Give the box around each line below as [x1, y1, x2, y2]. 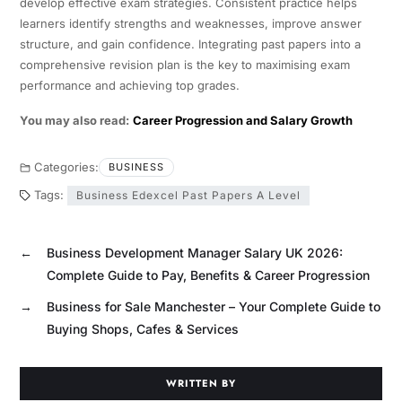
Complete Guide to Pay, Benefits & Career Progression [46, 267, 370, 283]
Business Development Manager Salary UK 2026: [46, 244, 343, 260]
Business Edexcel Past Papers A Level [75, 188, 301, 202]
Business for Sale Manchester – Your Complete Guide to [46, 298, 380, 314]
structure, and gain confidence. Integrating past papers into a [19, 36, 361, 51]
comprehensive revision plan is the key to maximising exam [19, 57, 350, 72]
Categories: [33, 159, 99, 174]
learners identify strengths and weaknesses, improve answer [19, 15, 362, 31]
